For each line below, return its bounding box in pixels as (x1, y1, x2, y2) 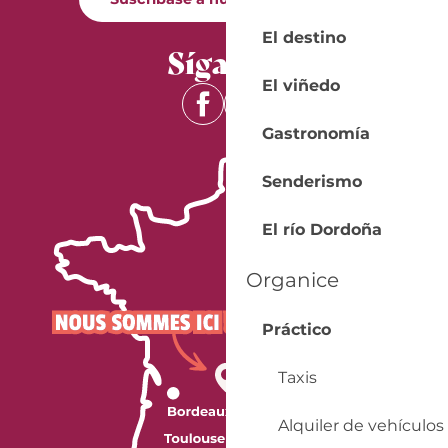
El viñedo (261, 76, 340, 95)
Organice (245, 268, 339, 292)
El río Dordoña (261, 220, 382, 239)
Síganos (167, 39, 281, 83)
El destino (261, 28, 346, 47)
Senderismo (261, 172, 362, 191)
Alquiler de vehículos (277, 416, 444, 435)
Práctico (261, 320, 331, 339)
